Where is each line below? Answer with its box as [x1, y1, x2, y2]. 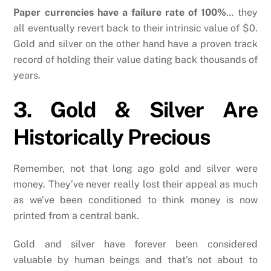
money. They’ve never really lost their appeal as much [13, 178, 258, 191]
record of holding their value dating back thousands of [13, 53, 258, 65]
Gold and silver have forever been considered [13, 238, 258, 250]
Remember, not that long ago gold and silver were [13, 163, 258, 175]
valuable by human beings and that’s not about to [13, 253, 258, 266]
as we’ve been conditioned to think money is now [13, 194, 258, 206]
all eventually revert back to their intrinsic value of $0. [13, 22, 258, 34]
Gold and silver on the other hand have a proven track [13, 38, 258, 50]
